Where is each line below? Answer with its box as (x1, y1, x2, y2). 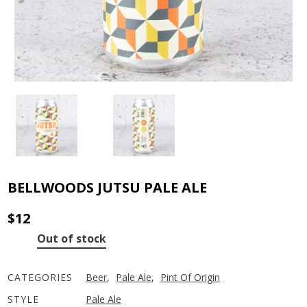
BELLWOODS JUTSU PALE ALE (8, 177, 208, 197)
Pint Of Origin (160, 270, 221, 284)
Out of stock (37, 230, 107, 246)
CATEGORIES (8, 270, 73, 284)
